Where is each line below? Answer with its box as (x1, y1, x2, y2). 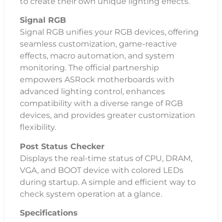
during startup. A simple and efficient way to (20, 177, 196, 187)
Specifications (20, 208, 78, 218)
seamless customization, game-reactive (20, 39, 177, 49)
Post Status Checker (20, 141, 105, 151)
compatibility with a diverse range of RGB (20, 99, 183, 109)
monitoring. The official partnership (20, 63, 159, 73)
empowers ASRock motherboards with (20, 75, 174, 85)
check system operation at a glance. (20, 189, 162, 199)
